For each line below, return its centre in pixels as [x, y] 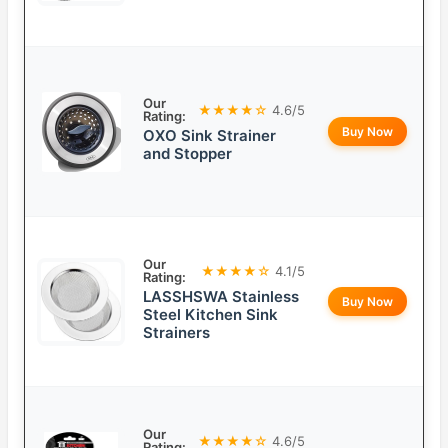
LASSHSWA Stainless [221, 297]
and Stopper [187, 154]
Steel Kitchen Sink [210, 315]
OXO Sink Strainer [209, 136]
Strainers [176, 333]
